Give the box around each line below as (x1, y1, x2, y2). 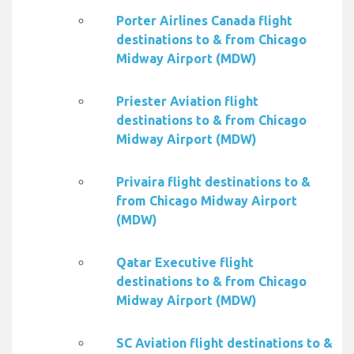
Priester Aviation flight (116, 94, 258, 109)
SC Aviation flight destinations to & (116, 336, 333, 351)
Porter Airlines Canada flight (116, 13, 292, 28)
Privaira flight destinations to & (116, 175, 311, 190)
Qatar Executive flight (116, 255, 254, 270)
